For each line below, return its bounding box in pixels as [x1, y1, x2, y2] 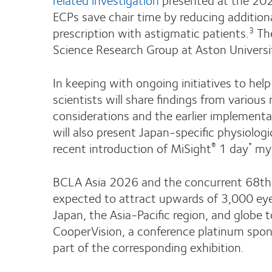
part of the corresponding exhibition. [53, 237, 244, 257]
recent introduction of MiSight [53, 138, 211, 158]
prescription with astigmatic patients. [53, 22, 249, 42]
